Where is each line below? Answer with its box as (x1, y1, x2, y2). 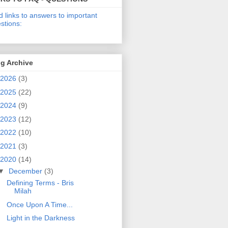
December (8, 167, 44, 176)
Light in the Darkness (6, 214, 75, 222)
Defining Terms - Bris (6, 179, 74, 187)
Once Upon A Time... (6, 200, 73, 209)
